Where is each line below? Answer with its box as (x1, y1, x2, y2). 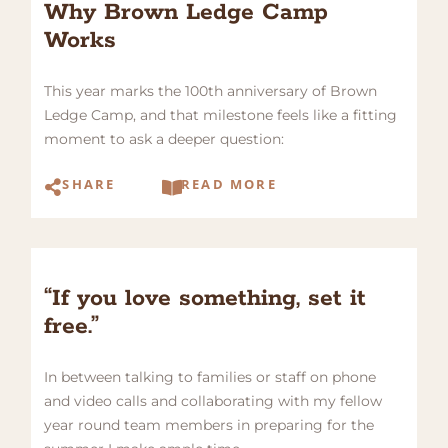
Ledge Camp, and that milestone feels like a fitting (44, 106, 398, 125)
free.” (44, 312, 100, 342)
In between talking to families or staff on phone (44, 368, 377, 387)
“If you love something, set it (44, 284, 367, 314)
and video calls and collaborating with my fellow (44, 392, 383, 411)
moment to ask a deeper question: (44, 130, 285, 149)
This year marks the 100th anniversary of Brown (44, 82, 378, 101)
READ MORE (180, 175, 277, 194)
